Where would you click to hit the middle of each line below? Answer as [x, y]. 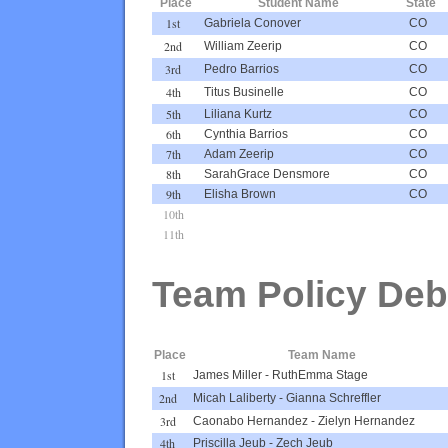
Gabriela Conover [252, 22]
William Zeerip [243, 45]
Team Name [321, 354]
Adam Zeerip [239, 153]
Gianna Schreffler [333, 397]
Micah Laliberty [234, 397]
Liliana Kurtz [238, 113]
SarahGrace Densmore [267, 173]
